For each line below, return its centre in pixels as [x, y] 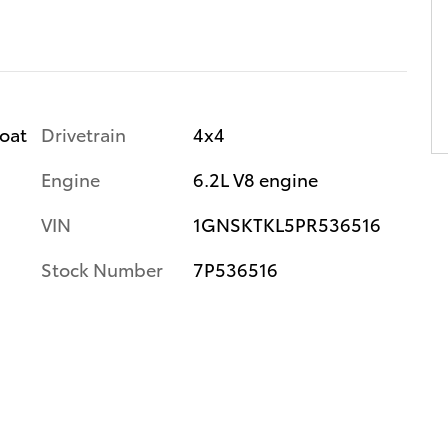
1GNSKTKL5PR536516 [286, 223]
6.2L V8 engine [255, 178]
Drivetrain [83, 133]
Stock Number [102, 268]
